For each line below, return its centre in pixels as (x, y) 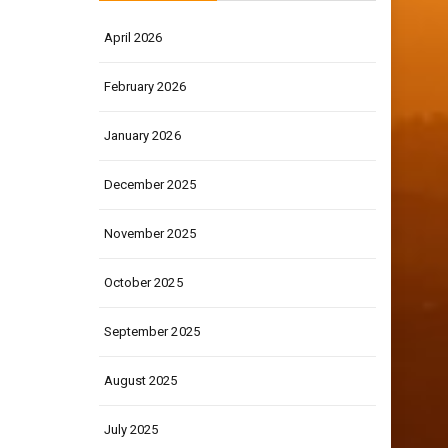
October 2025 (143, 282)
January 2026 (142, 135)
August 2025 (140, 380)
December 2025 (149, 184)
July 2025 (131, 429)
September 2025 (151, 331)
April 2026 (133, 37)
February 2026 (144, 86)
